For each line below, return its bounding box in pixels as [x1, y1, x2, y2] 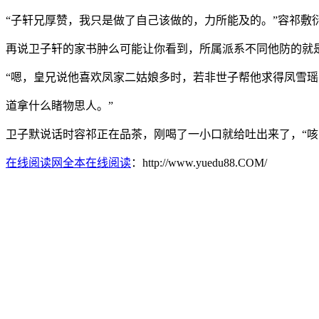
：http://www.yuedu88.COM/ [131, 156, 267, 169]
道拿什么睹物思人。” [6, 99, 113, 112]
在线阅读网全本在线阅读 [6, 156, 131, 169]
